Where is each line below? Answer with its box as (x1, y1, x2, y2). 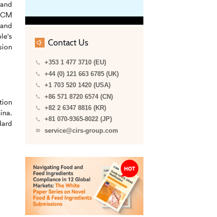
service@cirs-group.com (44, 127, 118, 134)
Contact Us (47, 37, 88, 48)
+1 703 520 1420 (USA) (44, 82, 110, 89)
